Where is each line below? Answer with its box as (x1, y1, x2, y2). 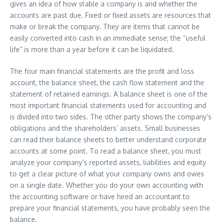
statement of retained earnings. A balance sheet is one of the (10, 90, 208, 98)
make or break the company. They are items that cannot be (10, 22, 200, 31)
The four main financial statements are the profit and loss (10, 67, 194, 75)
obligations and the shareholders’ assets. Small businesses (10, 124, 200, 132)
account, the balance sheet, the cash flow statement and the (10, 78, 204, 87)
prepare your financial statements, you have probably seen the (10, 204, 210, 212)
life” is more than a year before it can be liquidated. (10, 45, 174, 54)
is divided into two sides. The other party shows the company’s (10, 112, 212, 121)
